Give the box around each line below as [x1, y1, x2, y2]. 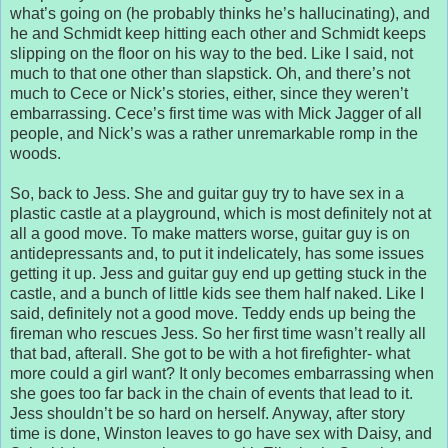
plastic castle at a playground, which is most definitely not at [10, 204, 431, 222]
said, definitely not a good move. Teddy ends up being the [10, 304, 416, 322]
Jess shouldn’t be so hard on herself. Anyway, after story [10, 404, 405, 422]
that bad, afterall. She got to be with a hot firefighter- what [10, 344, 410, 362]
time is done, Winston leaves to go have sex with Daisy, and [10, 424, 432, 442]
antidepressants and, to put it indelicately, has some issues [10, 244, 424, 262]
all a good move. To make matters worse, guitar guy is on [10, 224, 410, 242]
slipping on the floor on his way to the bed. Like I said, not [10, 44, 413, 62]
